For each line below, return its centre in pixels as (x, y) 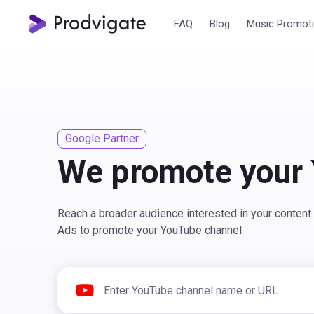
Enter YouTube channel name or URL (144, 274)
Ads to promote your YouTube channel (150, 230)
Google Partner (102, 138)
